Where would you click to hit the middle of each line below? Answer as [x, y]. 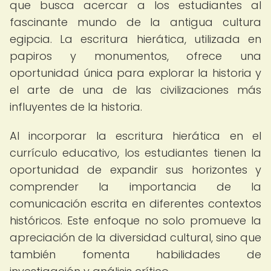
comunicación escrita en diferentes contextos [135, 204]
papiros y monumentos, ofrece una [135, 56]
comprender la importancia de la [135, 187]
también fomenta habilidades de [135, 254]
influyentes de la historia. [76, 107]
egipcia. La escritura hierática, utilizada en [135, 39]
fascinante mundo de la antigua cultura [135, 22]
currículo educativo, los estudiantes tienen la [135, 153]
